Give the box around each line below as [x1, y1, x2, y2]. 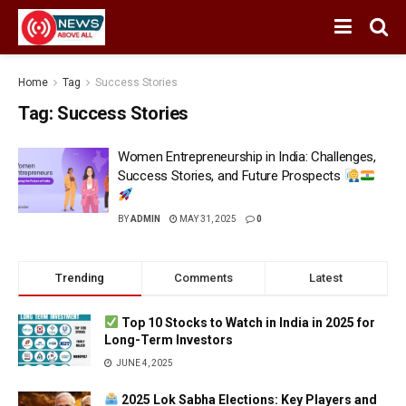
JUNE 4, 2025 [114, 358, 173, 368]
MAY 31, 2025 [178, 214, 237, 224]
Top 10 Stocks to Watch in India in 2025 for [118, 315, 375, 330]
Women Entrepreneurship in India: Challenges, [118, 149, 376, 165]
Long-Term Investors [104, 333, 233, 347]
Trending [55, 271, 105, 285]
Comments [173, 271, 233, 285]
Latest [309, 271, 343, 285]
